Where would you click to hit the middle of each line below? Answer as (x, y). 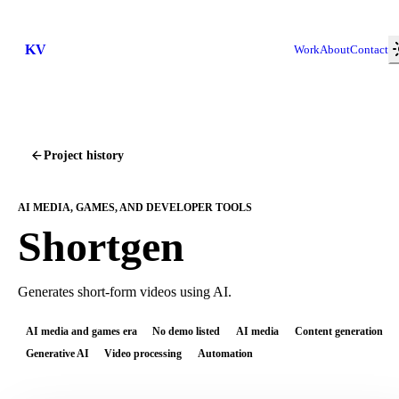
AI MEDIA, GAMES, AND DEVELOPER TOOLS (135, 207)
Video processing (143, 354)
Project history (83, 155)
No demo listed (187, 332)
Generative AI (57, 354)
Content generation (338, 332)
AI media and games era (81, 332)
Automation (225, 354)
